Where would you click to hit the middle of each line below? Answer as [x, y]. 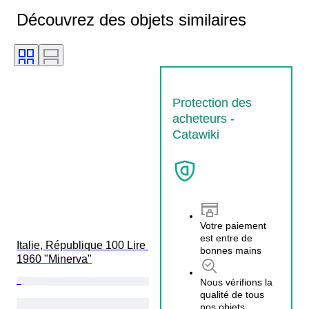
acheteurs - [203, 118]
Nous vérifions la [236, 282]
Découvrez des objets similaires [131, 19]
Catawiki [196, 134]
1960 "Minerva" [54, 259]
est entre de [226, 238]
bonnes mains [231, 251]
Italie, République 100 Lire [82, 245]
